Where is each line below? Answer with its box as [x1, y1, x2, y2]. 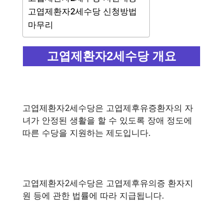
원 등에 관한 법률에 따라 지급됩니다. [22, 190, 164, 201]
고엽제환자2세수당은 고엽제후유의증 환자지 [22, 178, 193, 188]
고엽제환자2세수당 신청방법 [28, 6, 137, 16]
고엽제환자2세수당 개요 [47, 49, 176, 63]
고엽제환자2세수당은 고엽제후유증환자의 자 [22, 103, 193, 113]
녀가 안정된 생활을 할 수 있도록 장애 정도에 [22, 115, 192, 125]
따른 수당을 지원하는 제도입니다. [22, 127, 151, 138]
